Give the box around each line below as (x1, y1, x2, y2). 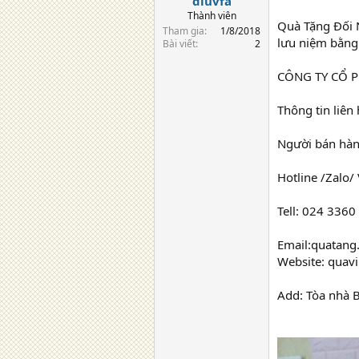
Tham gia (163, 23, 204, 38)
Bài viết (163, 36, 196, 50)
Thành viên (187, 8, 236, 22)
